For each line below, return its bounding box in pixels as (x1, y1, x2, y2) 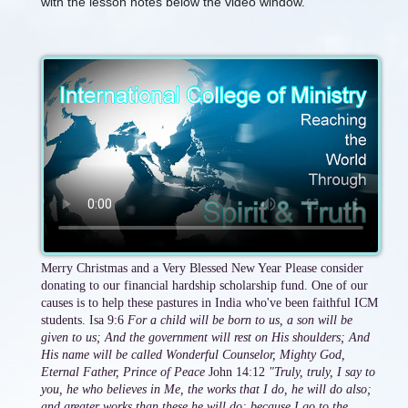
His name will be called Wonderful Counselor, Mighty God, (41, 347, 345, 362)
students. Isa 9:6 (41, 312, 127, 327)
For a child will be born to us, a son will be (127, 312, 352, 327)
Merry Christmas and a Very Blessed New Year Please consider (41, 260, 363, 275)
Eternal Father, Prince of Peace (41, 364, 205, 379)
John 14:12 (205, 364, 269, 379)
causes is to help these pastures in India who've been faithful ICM (41, 295, 378, 310)
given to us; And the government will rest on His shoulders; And (41, 330, 370, 344)
